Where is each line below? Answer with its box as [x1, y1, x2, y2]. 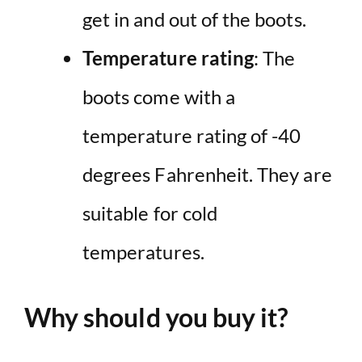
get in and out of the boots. [82, 6, 306, 31]
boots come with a [82, 84, 236, 108]
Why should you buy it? [24, 301, 288, 333]
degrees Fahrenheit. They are [82, 162, 332, 186]
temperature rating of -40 [82, 123, 301, 147]
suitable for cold [82, 200, 218, 225]
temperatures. [82, 239, 204, 263]
